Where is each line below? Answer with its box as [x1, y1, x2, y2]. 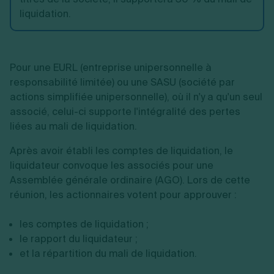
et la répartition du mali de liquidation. [20, 247, 197, 260]
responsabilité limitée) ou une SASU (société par [10, 76, 235, 89]
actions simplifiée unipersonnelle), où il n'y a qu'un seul [10, 91, 262, 103]
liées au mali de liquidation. [10, 120, 137, 133]
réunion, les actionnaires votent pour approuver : [10, 188, 237, 201]
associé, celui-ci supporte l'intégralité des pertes [10, 105, 240, 118]
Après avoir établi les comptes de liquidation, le [10, 144, 233, 157]
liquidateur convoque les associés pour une [10, 159, 213, 172]
